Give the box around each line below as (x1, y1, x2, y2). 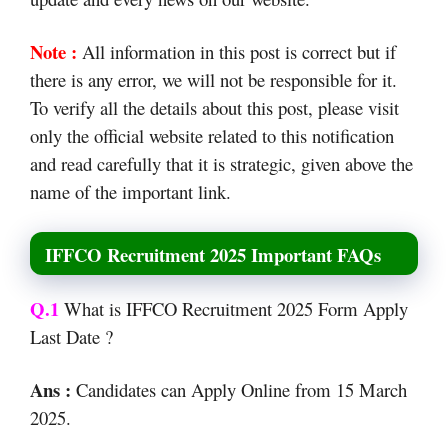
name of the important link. (30, 179, 231, 205)
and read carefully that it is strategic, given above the (30, 151, 413, 177)
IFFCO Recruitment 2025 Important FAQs (45, 240, 381, 268)
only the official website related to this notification (30, 123, 394, 149)
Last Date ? (30, 323, 119, 349)
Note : (30, 38, 77, 66)
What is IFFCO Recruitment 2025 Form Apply (64, 295, 408, 321)
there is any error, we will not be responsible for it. (30, 67, 397, 93)
